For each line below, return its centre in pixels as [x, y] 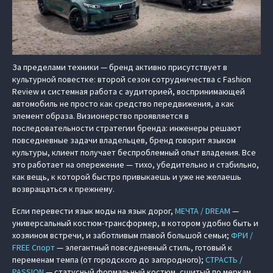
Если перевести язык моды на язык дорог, [94, 211]
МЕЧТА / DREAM [203, 211]
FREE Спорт [34, 248]
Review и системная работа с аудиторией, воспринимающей [129, 92]
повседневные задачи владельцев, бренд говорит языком [124, 140]
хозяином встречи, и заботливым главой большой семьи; [122, 236]
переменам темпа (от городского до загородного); [109, 260]
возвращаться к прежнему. [63, 189]
